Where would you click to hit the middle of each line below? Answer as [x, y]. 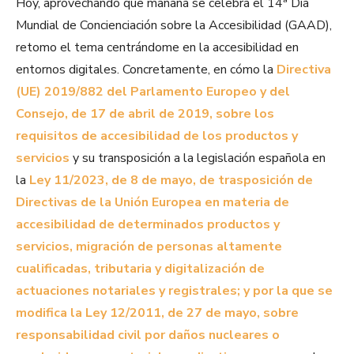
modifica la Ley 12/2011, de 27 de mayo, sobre [157, 313]
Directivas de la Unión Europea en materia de [153, 203]
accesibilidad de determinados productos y [148, 225]
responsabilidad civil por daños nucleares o [148, 335]
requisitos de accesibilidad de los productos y [157, 136]
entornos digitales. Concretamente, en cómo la [146, 70]
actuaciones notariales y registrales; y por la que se [174, 291]
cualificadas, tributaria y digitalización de [140, 269]
